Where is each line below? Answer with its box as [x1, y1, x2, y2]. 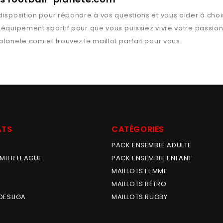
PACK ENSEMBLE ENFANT [111, 153, 192, 163]
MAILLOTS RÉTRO [111, 179, 167, 189]
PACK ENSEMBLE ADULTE [111, 140, 192, 150]
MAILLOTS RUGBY [111, 192, 168, 202]
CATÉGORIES [111, 123, 164, 135]
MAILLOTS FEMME [111, 166, 168, 176]
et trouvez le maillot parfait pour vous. [44, 36, 182, 46]
